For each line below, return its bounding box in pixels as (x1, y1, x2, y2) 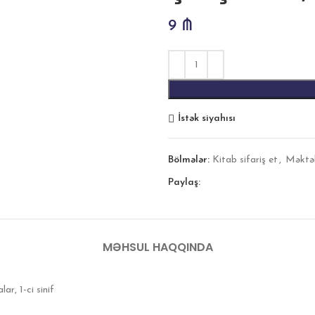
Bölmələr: (168, 155, 210, 165)
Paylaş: (168, 177, 200, 188)
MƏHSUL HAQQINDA (102, 239, 213, 255)
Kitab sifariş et (212, 155, 278, 165)
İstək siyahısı (177, 112, 236, 124)
